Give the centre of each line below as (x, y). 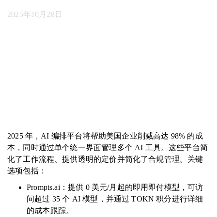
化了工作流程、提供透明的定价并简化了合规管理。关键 (105, 159)
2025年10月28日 (35, 14)
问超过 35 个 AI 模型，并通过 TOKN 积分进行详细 (115, 199)
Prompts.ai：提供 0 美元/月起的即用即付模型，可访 (115, 187)
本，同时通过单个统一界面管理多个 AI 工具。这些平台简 (108, 147)
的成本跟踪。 (50, 210)
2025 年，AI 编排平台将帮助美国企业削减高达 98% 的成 (105, 136)
